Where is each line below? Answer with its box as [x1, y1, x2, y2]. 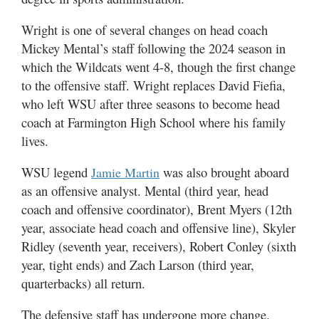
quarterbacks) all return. [21, 274, 145, 292]
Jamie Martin [91, 164, 159, 181]
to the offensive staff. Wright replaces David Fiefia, [21, 76, 286, 94]
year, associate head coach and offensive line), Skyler [21, 219, 296, 236]
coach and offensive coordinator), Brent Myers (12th [21, 200, 292, 218]
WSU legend [21, 163, 91, 181]
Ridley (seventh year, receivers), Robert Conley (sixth [21, 237, 296, 255]
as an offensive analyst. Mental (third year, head [21, 182, 268, 199]
